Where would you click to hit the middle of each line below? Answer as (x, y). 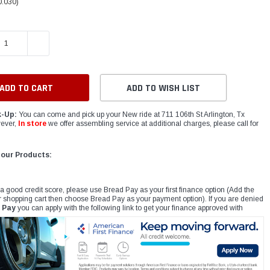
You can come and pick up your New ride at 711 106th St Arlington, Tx (131, 115)
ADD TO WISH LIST (164, 89)
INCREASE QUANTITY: (70, 43)
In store (33, 124)
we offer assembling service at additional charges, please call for (153, 124)
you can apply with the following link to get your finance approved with (130, 208)
